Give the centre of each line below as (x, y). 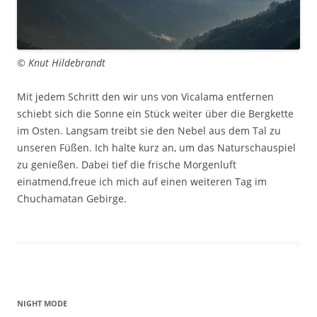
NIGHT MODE (42, 303)
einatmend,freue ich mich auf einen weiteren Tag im (142, 181)
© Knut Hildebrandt (61, 62)
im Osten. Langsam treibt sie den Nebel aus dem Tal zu (149, 130)
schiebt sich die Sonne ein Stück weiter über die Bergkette (155, 113)
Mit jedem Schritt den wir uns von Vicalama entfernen (145, 96)
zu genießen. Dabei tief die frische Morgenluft (127, 164)
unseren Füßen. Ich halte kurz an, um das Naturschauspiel (156, 147)
